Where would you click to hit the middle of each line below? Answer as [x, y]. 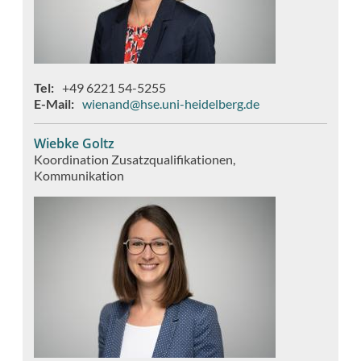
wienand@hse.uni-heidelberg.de [171, 103]
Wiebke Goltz [74, 143]
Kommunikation [79, 175]
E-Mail [52, 103]
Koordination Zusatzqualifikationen [133, 159]
